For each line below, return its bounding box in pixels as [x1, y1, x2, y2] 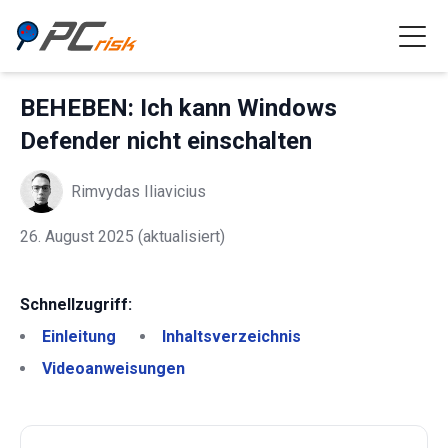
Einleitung [42, 327, 116, 346]
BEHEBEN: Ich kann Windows [20, 94, 337, 122]
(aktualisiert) [134, 227, 225, 246]
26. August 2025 [20, 227, 134, 246]
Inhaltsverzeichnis [162, 327, 301, 346]
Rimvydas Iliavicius [71, 181, 206, 201]
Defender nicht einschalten [20, 127, 312, 155]
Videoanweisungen [42, 359, 185, 378]
